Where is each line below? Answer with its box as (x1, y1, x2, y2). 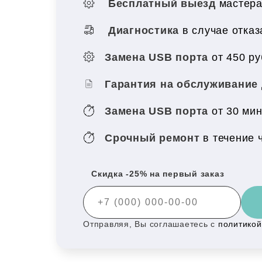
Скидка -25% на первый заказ (91, 169, 225, 178)
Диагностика (105, 24, 182, 36)
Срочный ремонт (105, 132, 204, 144)
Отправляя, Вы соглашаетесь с (83, 219, 218, 229)
